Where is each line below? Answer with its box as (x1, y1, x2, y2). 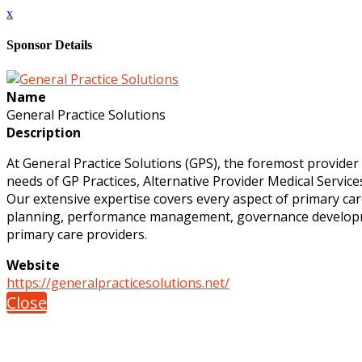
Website (6, 255, 60, 274)
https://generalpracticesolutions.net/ (6, 273, 229, 292)
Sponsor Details (6, 38, 92, 53)
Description (6, 123, 81, 141)
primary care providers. (6, 225, 147, 243)
